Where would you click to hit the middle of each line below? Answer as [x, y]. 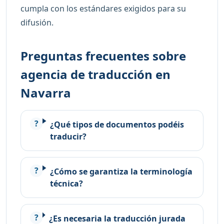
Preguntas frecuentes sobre [103, 55]
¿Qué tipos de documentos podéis [117, 124]
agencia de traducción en [95, 74]
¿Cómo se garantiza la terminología [121, 171]
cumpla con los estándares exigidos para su [103, 8]
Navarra [46, 92]
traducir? [68, 136]
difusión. [37, 22]
